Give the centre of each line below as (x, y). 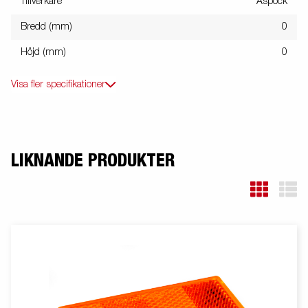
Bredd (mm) (46, 27)
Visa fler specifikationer (58, 85)
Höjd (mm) (43, 53)
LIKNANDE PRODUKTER (93, 161)
